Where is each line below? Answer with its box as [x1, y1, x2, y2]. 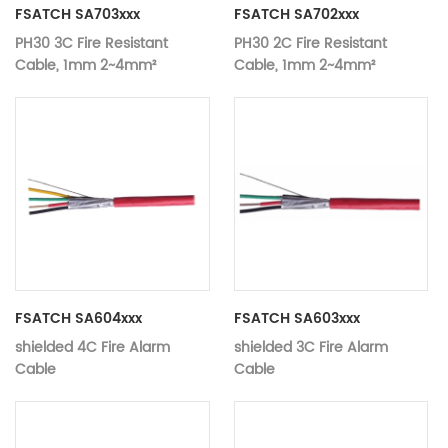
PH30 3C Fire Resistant [15, 31, 168, 55]
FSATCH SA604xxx [15, 307, 142, 331]
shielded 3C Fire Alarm [233, 336, 388, 360]
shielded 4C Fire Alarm [15, 336, 170, 360]
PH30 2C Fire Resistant [233, 31, 387, 55]
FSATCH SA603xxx [233, 307, 360, 331]
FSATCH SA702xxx [233, 2, 359, 26]
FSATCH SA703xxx [15, 2, 140, 26]
